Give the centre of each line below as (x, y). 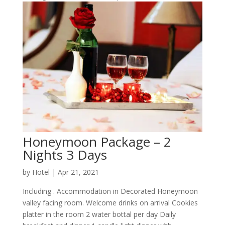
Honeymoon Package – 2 (97, 142)
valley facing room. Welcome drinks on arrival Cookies (110, 203)
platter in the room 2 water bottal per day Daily (99, 214)
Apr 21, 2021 (78, 172)
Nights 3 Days (65, 155)
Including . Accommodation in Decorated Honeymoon (110, 191)
